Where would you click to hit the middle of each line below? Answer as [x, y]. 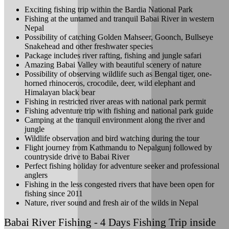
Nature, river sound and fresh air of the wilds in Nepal [111, 202]
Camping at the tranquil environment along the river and [115, 120]
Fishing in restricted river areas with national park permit [115, 101]
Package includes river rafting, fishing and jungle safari [113, 55]
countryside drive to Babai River [77, 156]
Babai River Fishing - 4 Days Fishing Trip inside [110, 222]
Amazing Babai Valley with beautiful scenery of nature [113, 64]
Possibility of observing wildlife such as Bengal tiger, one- [118, 74]
